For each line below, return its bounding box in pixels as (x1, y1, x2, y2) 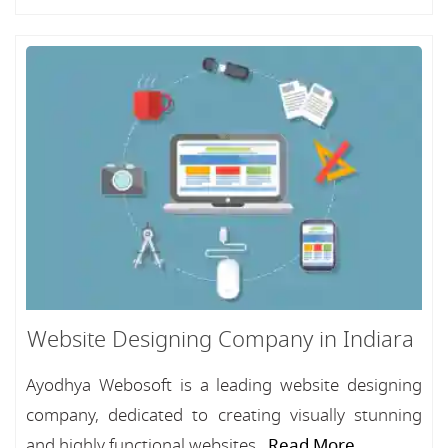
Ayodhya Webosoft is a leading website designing (26, 373, 422, 398)
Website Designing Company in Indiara (26, 324, 414, 356)
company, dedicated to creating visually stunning (26, 403, 422, 428)
